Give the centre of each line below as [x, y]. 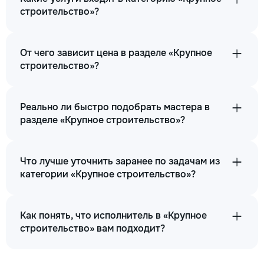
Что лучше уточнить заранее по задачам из [120, 161]
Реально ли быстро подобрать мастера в [115, 107]
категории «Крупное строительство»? [108, 174]
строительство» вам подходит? [93, 228]
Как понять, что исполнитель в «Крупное [113, 215]
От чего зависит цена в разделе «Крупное [116, 53]
